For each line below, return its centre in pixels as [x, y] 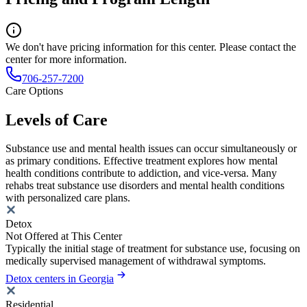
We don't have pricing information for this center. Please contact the [151, 47]
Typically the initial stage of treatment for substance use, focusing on [153, 249]
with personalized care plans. [68, 198]
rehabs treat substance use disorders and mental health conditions [145, 186]
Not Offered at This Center [64, 236]
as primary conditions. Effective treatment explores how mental [142, 161]
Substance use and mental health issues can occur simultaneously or [151, 149]
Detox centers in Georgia [60, 279]
